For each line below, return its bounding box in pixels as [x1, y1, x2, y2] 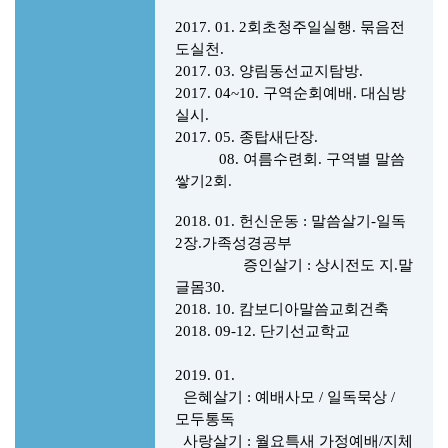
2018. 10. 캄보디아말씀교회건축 [175, 301, 393, 317]
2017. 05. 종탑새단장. [175, 129, 322, 145]
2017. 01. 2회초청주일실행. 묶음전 [175, 19, 405, 35]
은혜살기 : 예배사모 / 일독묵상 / [175, 389, 395, 405]
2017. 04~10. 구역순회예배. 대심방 [175, 85, 406, 101]
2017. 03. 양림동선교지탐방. [175, 63, 367, 79]
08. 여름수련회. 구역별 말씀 [175, 151, 405, 167]
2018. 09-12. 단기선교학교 [175, 323, 354, 339]
